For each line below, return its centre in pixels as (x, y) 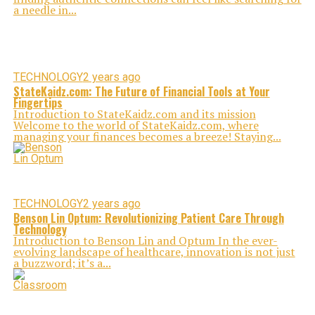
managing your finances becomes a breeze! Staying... (147, 136)
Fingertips (38, 103)
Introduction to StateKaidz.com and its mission (134, 114)
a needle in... (45, 10)
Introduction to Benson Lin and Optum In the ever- (145, 240)
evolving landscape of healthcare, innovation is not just (154, 252)
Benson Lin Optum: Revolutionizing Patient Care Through (148, 218)
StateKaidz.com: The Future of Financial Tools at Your (141, 91)
